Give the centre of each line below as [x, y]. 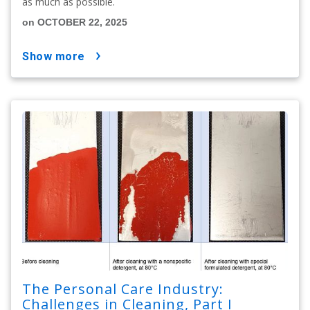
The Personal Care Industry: [123, 289]
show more [57, 56]
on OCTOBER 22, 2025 [75, 22]
